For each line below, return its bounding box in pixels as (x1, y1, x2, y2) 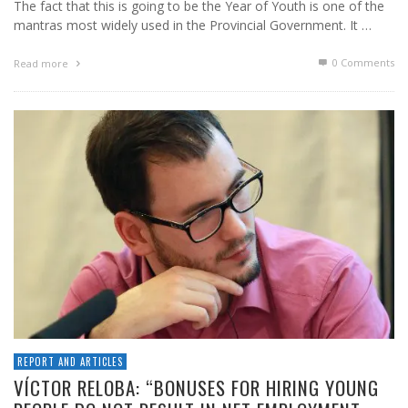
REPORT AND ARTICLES (17, 353, 123, 369)
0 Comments (330, 56, 394, 70)
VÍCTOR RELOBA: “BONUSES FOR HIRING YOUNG (14, 372, 379, 402)
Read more (14, 56, 71, 71)
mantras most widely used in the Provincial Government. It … (14, 16, 372, 35)
